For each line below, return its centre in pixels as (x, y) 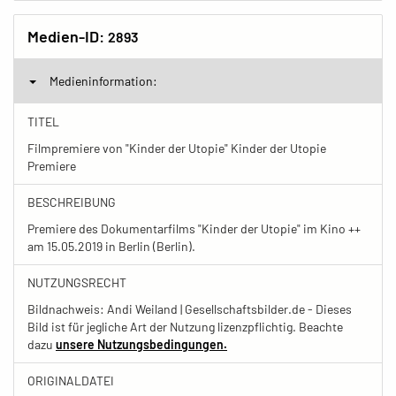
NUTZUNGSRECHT (77, 282)
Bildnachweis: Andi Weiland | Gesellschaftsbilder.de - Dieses (190, 309)
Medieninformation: (103, 81)
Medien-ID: (68, 36)
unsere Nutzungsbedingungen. (141, 344)
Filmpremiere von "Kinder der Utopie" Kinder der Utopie (177, 148)
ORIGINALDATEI (71, 381)
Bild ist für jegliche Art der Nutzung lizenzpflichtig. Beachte (185, 327)
